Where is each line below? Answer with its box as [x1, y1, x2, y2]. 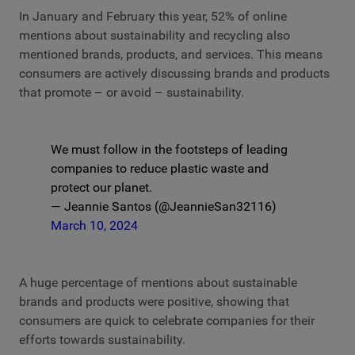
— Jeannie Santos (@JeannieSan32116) [51, 199, 277, 215]
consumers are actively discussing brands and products [19, 66, 330, 82]
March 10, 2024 [51, 218, 138, 234]
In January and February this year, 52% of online [19, 9, 287, 25]
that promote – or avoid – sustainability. [19, 85, 244, 101]
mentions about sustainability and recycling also [19, 28, 290, 44]
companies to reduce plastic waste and [51, 161, 269, 177]
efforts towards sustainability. [19, 332, 185, 348]
